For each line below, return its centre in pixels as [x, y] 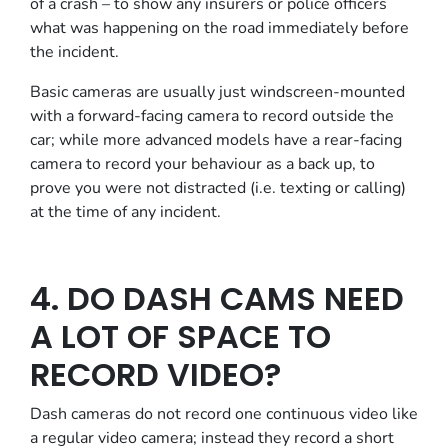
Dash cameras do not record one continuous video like [224, 414]
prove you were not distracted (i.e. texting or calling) [218, 188]
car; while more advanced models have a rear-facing [216, 140]
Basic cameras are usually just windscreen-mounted [217, 92]
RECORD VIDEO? [155, 374]
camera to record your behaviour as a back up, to [202, 164]
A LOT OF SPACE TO [180, 336]
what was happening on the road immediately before [219, 28]
